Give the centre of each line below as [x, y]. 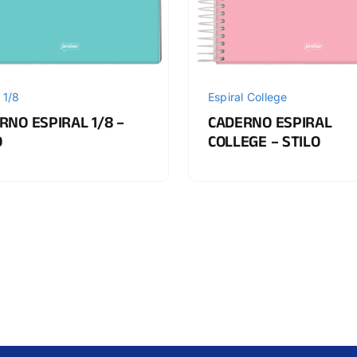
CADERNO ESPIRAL [270, 126]
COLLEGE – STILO [264, 145]
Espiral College [247, 96]
